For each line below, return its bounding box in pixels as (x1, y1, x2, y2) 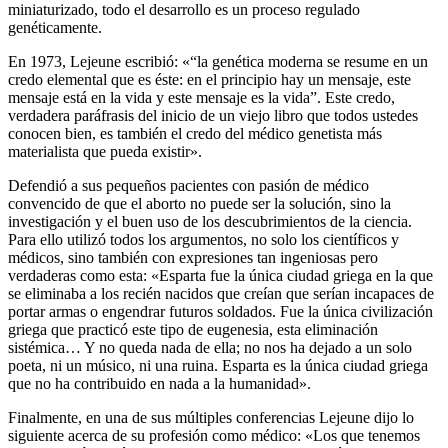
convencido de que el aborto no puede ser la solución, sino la (8, 194, 391, 212)
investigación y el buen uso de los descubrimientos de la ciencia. (8, 212, 412, 230)
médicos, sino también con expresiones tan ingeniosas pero (8, 248, 378, 266)
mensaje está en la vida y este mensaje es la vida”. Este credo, (8, 88, 395, 106)
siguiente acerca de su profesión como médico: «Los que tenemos (8, 426, 420, 444)
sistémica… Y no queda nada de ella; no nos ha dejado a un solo (8, 338, 412, 356)
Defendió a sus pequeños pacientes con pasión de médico (8, 176, 369, 194)
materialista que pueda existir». (8, 142, 202, 160)
